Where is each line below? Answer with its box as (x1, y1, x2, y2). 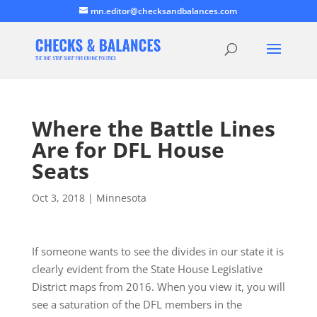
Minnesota (96, 191, 146, 204)
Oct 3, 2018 (31, 191, 85, 204)
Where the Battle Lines (31, 114, 275, 143)
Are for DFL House (31, 135, 224, 164)
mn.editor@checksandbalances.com (91, 5, 238, 17)
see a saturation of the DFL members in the (31, 297, 242, 311)
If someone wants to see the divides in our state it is (31, 244, 284, 258)
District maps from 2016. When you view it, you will (31, 279, 285, 294)
